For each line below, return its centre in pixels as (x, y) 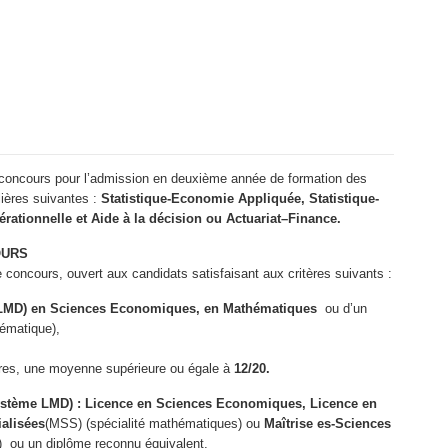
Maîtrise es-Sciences (327, 423)
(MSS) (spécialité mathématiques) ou (154, 423)
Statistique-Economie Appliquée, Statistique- (240, 198)
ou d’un (346, 308)
